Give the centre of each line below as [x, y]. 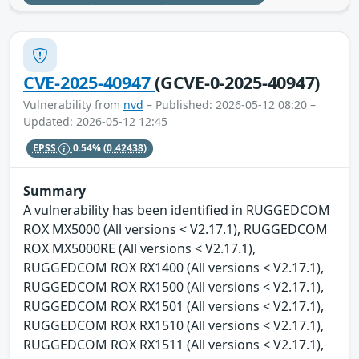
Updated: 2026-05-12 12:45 [95, 122]
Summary [54, 190]
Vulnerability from [73, 105]
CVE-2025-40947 [89, 83]
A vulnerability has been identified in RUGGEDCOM [177, 210]
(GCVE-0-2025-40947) [238, 83]
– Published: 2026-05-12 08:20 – [230, 105]
